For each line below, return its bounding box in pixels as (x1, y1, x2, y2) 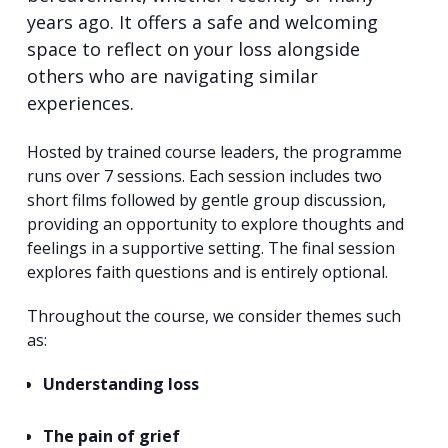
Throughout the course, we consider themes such (26, 304, 401, 327)
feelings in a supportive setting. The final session (26, 236, 395, 259)
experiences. (26, 91, 134, 116)
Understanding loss (42, 372, 199, 395)
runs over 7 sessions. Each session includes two (26, 164, 382, 187)
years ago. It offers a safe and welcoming (26, 10, 378, 35)
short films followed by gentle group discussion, (26, 188, 386, 211)
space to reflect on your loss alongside (26, 37, 360, 62)
